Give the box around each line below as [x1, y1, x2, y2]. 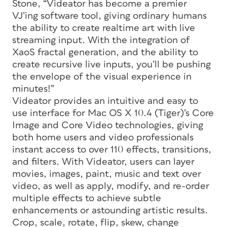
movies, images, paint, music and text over [12, 169, 201, 179]
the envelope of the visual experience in [12, 71, 192, 82]
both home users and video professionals [12, 132, 194, 142]
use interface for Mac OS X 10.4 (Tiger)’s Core [12, 108, 214, 118]
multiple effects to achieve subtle [12, 193, 161, 203]
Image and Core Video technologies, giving [12, 120, 203, 130]
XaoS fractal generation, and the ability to [12, 47, 198, 57]
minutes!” [12, 84, 54, 94]
